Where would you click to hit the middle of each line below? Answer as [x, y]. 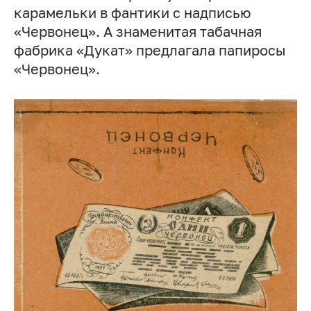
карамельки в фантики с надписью [132, 13]
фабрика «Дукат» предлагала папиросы [149, 51]
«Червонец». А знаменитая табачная [137, 32]
